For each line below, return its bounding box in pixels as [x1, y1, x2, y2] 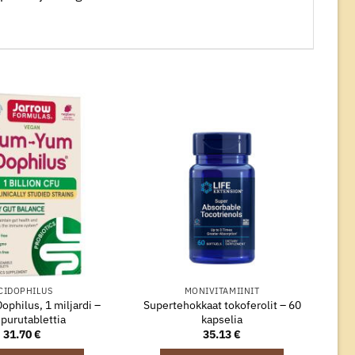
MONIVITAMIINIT [184, 284, 260, 296]
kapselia [201, 311, 242, 326]
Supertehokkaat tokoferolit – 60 [143, 296, 301, 312]
